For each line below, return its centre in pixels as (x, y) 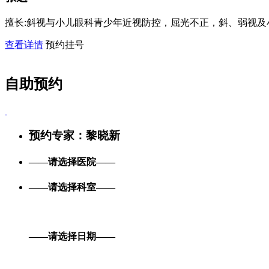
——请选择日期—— (72, 236)
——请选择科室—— (72, 187)
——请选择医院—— (72, 162)
